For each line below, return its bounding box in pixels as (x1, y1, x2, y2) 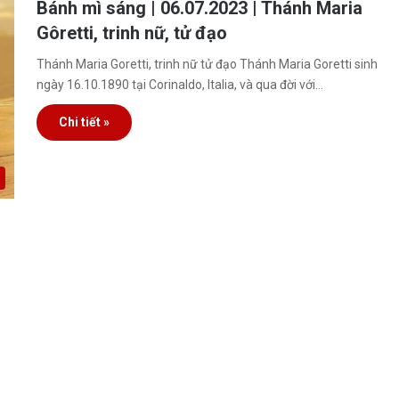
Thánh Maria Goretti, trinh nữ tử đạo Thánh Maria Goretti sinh (37, 57, 379, 71)
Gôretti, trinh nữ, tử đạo (37, 22, 228, 44)
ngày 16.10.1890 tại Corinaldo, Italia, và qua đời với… (37, 77, 324, 92)
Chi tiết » (59, 115, 110, 129)
